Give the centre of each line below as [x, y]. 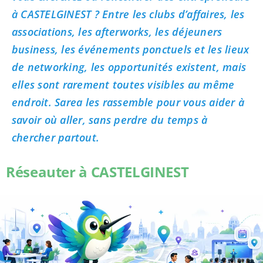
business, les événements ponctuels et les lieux [130, 49]
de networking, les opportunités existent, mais [129, 67]
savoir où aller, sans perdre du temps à [109, 119]
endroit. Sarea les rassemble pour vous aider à [128, 102]
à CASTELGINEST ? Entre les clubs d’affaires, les [128, 14]
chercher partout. [55, 137]
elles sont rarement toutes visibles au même [123, 84]
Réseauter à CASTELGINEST [97, 171]
